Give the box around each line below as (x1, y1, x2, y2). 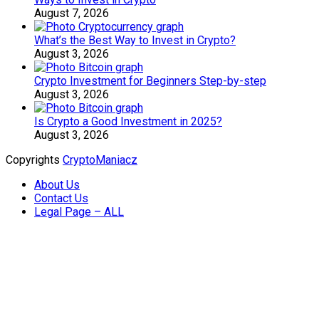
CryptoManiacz (63, 153, 137, 167)
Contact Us (34, 192, 88, 206)
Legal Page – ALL (34, 205, 124, 219)
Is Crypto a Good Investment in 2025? (34, 115, 222, 129)
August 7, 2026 (34, 6, 109, 21)
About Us (34, 178, 80, 192)
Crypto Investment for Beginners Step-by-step (34, 74, 266, 88)
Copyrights (6, 153, 63, 167)
